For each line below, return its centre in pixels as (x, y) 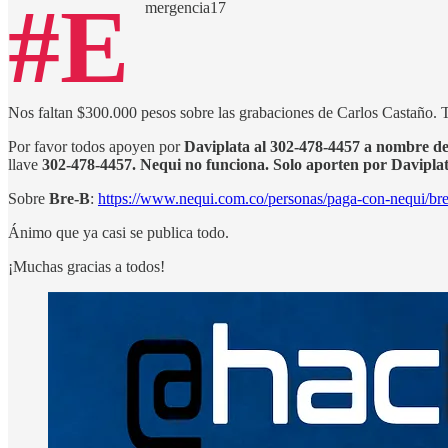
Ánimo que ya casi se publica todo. (118, 232)
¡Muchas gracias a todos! (86, 266)
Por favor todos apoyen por (96, 146)
